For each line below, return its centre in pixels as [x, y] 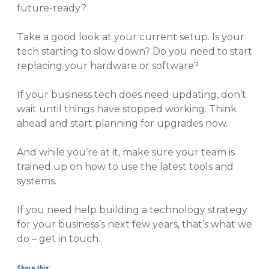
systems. [37, 181]
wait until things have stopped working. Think [127, 109]
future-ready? [52, 8]
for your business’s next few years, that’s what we [134, 224]
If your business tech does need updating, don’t [131, 94]
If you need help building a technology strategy [132, 210]
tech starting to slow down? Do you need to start [134, 51]
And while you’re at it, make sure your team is [126, 152]
